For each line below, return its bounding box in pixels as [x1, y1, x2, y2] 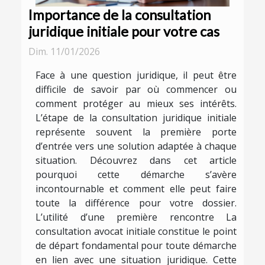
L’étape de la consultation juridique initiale [35, 111, 237, 125]
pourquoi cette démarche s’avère [35, 168, 237, 182]
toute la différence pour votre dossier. [35, 196, 237, 210]
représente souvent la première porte [35, 125, 237, 139]
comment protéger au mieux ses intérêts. [35, 97, 237, 111]
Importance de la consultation [28, 7, 211, 24]
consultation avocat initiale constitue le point [35, 225, 237, 238]
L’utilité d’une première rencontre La [35, 211, 237, 224]
